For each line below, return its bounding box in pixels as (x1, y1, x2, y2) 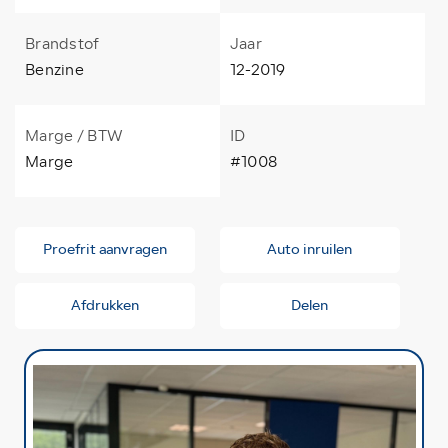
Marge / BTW (25, 124, 124, 147)
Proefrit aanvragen (43, 238, 167, 260)
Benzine (25, 58, 84, 81)
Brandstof (25, 32, 100, 55)
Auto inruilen (267, 238, 353, 260)
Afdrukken (71, 294, 139, 316)
